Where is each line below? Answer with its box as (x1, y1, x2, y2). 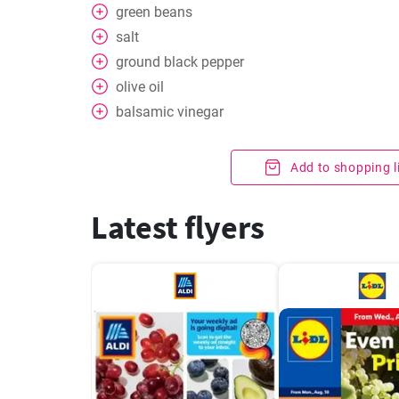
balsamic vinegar (116, 103, 224, 120)
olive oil (116, 78, 164, 95)
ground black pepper (116, 53, 244, 70)
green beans (116, 4, 192, 20)
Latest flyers (91, 208, 265, 248)
